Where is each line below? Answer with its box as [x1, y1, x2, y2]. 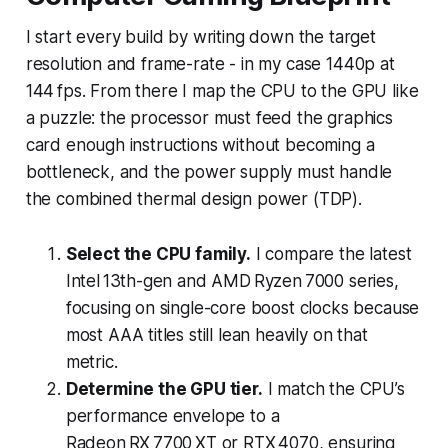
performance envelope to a [65, 405, 280, 426]
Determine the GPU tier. [65, 378, 263, 399]
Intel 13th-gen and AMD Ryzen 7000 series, [65, 270, 399, 291]
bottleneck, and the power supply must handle [25, 161, 393, 182]
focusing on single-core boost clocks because [65, 297, 420, 318]
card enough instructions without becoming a [25, 134, 375, 155]
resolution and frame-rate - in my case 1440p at [25, 53, 395, 74]
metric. [65, 351, 118, 372]
